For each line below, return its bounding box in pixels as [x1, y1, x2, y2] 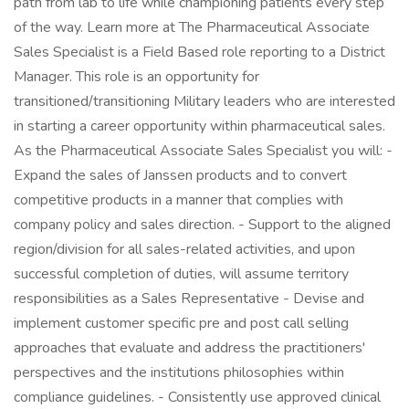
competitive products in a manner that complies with [14, 190, 343, 210]
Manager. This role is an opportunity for [14, 67, 259, 87]
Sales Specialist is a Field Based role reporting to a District [14, 42, 385, 62]
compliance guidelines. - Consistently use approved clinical [14, 387, 381, 407]
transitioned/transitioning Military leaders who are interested [14, 91, 395, 111]
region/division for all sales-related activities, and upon [14, 239, 355, 259]
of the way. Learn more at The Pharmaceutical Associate [14, 17, 370, 37]
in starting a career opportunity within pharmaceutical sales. [14, 116, 385, 136]
